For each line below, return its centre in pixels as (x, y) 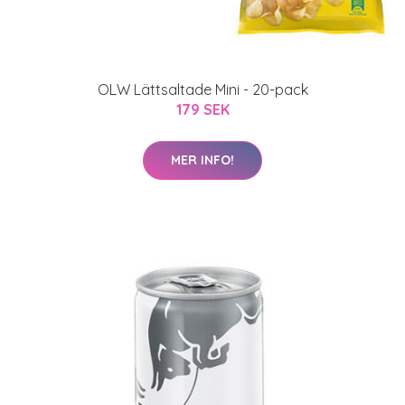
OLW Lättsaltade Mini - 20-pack (202, 89)
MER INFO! (202, 160)
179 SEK (202, 109)
